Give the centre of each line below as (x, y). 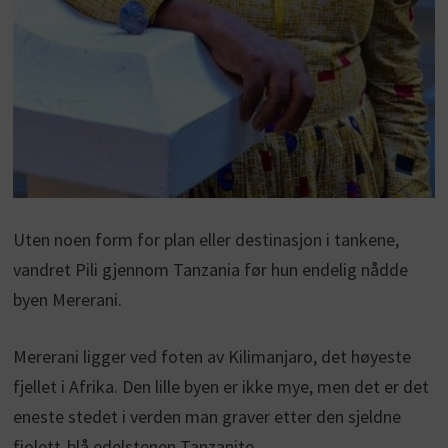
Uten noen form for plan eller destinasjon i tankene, (205, 240)
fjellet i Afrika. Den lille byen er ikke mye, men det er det (220, 387)
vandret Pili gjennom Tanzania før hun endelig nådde (210, 270)
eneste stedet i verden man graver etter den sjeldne (206, 417)
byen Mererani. (67, 300)
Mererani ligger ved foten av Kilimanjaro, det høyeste (211, 357)
